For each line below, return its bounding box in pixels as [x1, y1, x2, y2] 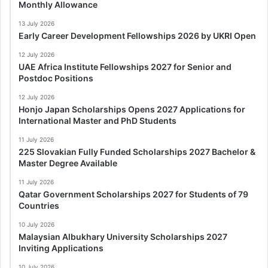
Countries [19, 200, 59, 211]
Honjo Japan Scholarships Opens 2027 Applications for [19, 103, 245, 114]
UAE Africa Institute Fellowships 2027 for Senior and [19, 61, 232, 72]
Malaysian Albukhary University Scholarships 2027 [19, 231, 227, 242]
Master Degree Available [19, 157, 117, 168]
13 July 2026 [19, 19, 54, 27]
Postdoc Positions [19, 72, 93, 83]
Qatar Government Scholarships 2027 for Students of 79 [19, 188, 248, 199]
